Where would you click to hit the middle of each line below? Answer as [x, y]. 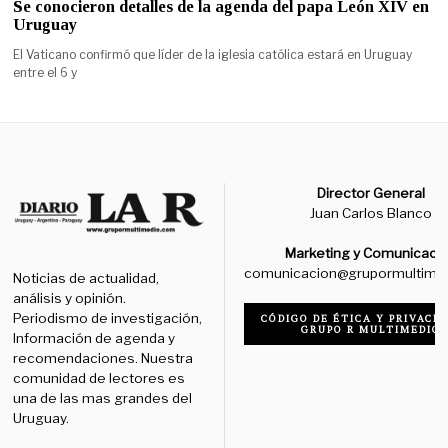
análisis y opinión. [70, 298]
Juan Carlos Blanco [371, 212]
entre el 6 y [45, 72]
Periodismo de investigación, [108, 318]
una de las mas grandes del [103, 398]
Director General [371, 192]
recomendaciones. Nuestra [103, 358]
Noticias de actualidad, [86, 278]
